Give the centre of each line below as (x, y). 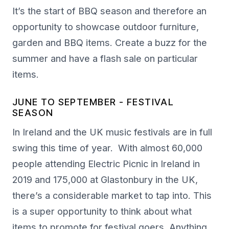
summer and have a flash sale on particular (105, 59)
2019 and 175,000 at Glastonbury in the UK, (105, 180)
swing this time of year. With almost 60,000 (107, 148)
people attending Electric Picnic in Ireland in (106, 164)
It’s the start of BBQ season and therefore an (109, 11)
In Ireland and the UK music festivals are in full (112, 132)
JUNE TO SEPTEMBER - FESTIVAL (93, 102)
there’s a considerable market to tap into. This (112, 196)
